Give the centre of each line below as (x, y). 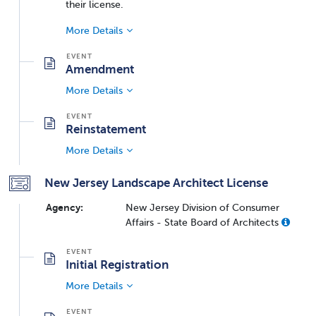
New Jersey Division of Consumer (202, 207)
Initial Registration (117, 264)
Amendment (100, 69)
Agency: (65, 207)
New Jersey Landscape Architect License (156, 182)
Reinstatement (106, 129)
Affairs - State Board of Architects (203, 222)
